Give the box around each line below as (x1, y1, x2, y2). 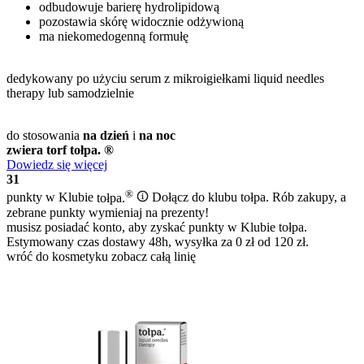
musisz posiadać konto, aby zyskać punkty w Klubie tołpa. (6, 219, 307, 234)
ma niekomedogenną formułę (39, 29, 188, 44)
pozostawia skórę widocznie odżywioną (39, 15, 244, 29)
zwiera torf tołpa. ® (6, 143, 120, 158)
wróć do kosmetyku (6, 249, 108, 263)
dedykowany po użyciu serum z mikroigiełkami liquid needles (6, 71, 324, 86)
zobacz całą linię (111, 249, 196, 263)
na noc (139, 128, 175, 143)
